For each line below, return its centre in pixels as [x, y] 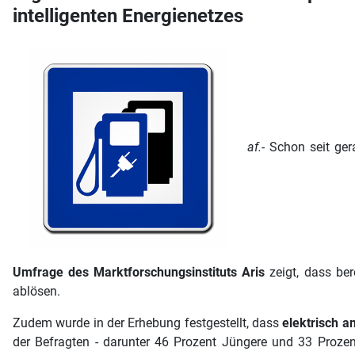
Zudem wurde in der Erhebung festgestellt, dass [148, 323]
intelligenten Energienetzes [128, 15]
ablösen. [36, 291]
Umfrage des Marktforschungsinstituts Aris [139, 272]
